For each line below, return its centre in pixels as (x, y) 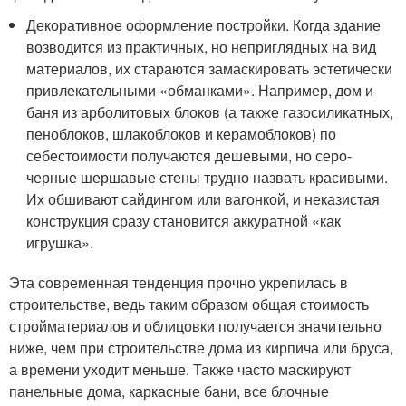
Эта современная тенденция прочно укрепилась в (179, 282)
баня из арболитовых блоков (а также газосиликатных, (210, 112)
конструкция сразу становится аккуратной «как (184, 221)
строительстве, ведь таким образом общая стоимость (189, 304)
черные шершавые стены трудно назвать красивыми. (208, 177)
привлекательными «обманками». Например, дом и (200, 90)
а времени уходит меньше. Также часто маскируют (180, 369)
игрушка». (60, 242)
